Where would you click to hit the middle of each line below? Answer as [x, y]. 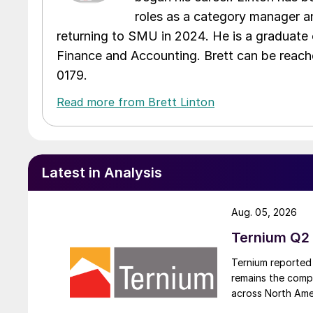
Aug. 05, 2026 [264, 212]
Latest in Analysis [102, 172]
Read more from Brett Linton [136, 102]
